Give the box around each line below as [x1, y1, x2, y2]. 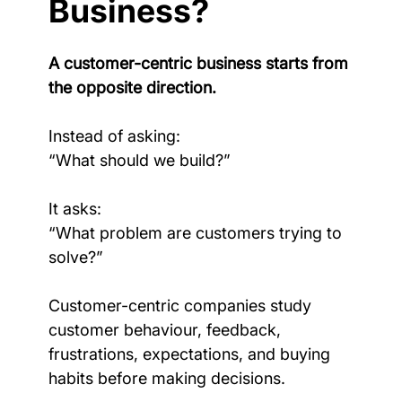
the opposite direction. [48, 77, 216, 97]
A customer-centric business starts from [48, 53, 353, 73]
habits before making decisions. [48, 368, 285, 388]
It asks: [48, 198, 101, 218]
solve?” [48, 247, 103, 267]
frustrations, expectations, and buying [48, 344, 335, 363]
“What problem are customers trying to [48, 223, 346, 242]
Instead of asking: [48, 126, 180, 145]
